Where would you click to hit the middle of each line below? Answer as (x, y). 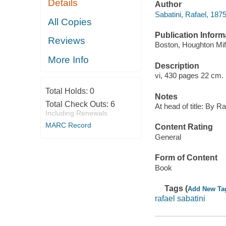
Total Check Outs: (78, 104)
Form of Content (186, 158)
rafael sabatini (180, 198)
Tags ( (176, 188)
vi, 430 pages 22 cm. (189, 76)
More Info (69, 60)
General (168, 137)
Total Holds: (67, 91)
